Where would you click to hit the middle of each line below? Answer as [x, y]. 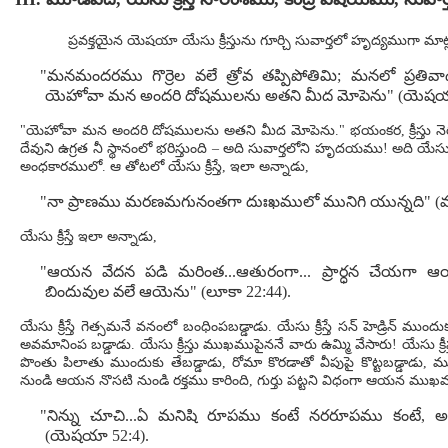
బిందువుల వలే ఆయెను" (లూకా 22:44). [168, 291]
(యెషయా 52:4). [97, 435]
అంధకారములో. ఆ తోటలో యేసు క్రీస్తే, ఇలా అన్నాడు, [164, 166]
